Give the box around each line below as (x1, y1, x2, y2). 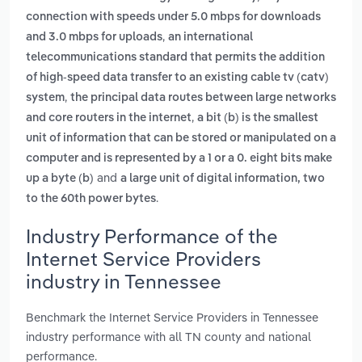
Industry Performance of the (26, 223, 278, 248)
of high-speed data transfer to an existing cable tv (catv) (26, 72, 329, 84)
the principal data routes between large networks (70, 92, 336, 104)
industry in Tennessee (26, 268, 221, 293)
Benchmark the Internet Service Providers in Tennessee (26, 309, 318, 325)
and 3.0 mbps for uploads (26, 32, 162, 44)
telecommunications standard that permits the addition (26, 52, 325, 64)
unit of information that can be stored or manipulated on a (26, 133, 336, 145)
